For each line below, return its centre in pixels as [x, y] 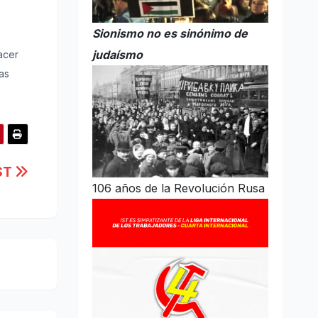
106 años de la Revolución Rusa [178, 188]
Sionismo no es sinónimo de [170, 34]
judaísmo [117, 55]
